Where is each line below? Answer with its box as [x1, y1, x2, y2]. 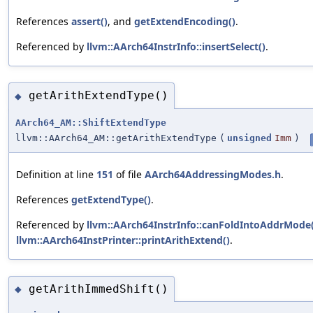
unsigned [227, 132, 272, 143]
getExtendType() [71, 192, 151, 206]
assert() [71, 14, 108, 28]
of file [113, 167, 145, 181]
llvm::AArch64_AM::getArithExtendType [15, 132, 217, 143]
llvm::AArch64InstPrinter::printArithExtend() [16, 233, 230, 247]
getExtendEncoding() [134, 14, 235, 28]
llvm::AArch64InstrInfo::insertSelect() [87, 39, 265, 53]
